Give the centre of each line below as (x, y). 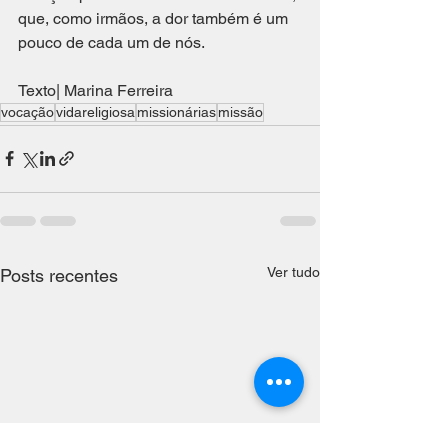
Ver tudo (293, 271)
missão (240, 111)
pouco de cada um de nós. (113, 42)
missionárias (176, 111)
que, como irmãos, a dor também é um (155, 18)
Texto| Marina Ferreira (95, 90)
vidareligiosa (95, 111)
